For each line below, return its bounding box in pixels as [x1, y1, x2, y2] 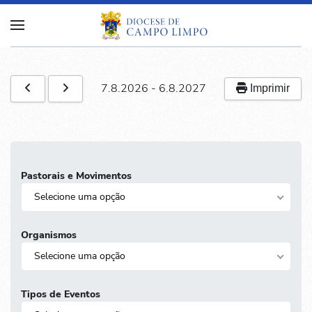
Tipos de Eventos [21, 287, 100, 301]
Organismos [21, 228, 77, 242]
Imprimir [247, 82, 290, 95]
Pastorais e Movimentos [21, 169, 132, 182]
